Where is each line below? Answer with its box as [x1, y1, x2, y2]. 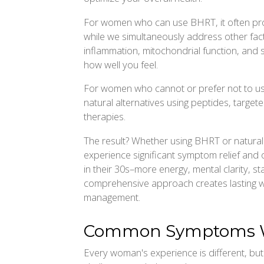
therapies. [84, 110, 126, 124]
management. [84, 190, 140, 204]
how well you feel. [84, 57, 158, 71]
